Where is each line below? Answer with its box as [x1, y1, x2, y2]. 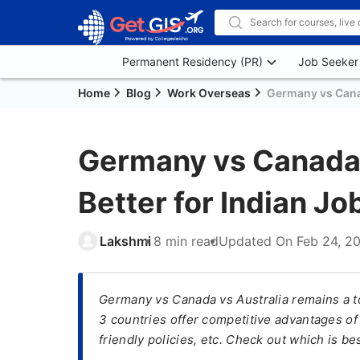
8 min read [153, 233, 219, 249]
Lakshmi [100, 233, 151, 249]
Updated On [219, 233, 297, 249]
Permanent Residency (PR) [122, 55, 263, 68]
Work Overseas [167, 86, 251, 100]
